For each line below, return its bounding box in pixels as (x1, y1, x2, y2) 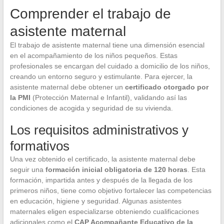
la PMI (9, 93, 30, 101)
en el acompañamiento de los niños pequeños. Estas (9, 51, 177, 59)
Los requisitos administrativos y (9, 122, 188, 137)
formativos (9, 138, 69, 153)
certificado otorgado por (124, 82, 208, 91)
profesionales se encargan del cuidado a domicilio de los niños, (9, 61, 210, 70)
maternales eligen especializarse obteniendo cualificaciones (9, 207, 199, 215)
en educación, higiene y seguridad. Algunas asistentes (9, 196, 181, 205)
